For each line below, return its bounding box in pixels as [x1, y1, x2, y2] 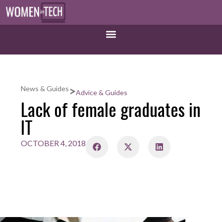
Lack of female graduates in [21, 95, 201, 122]
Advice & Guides [76, 88, 127, 97]
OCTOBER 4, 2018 [21, 138, 86, 148]
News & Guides [21, 84, 69, 93]
